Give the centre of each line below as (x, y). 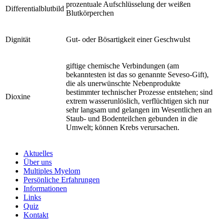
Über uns (38, 162)
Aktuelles (38, 153)
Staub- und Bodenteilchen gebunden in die (132, 118)
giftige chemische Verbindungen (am (122, 66)
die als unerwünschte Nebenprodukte (123, 83)
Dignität (18, 39)
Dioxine (18, 96)
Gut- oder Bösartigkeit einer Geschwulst (128, 39)
